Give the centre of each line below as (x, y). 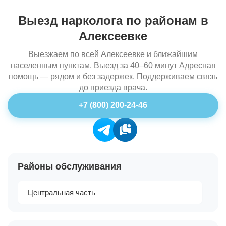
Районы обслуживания (70, 166)
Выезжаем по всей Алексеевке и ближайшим (113, 54)
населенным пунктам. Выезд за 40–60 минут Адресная (113, 65)
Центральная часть (62, 192)
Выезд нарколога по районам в (113, 20)
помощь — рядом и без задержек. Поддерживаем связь (113, 76)
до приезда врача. (113, 87)
